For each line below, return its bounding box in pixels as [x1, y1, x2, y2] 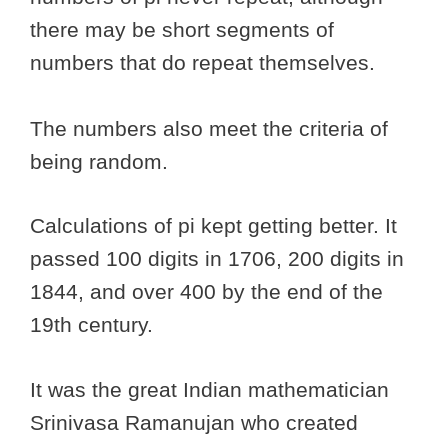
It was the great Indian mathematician [30, 377, 389, 401]
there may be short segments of [30, 17, 334, 41]
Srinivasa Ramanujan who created [30, 410, 358, 434]
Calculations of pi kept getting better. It [30, 214, 397, 238]
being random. [30, 149, 168, 173]
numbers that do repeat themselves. [30, 50, 375, 74]
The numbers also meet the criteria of [30, 116, 388, 140]
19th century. [30, 313, 159, 337]
